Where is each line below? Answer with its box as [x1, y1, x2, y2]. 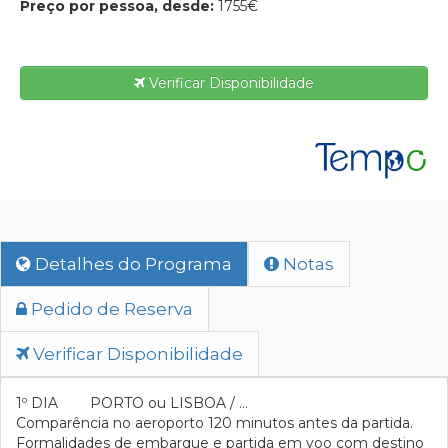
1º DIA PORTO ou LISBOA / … [16, 394, 248, 412]
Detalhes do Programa [31, 254, 232, 274]
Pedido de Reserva [27, 299, 193, 319]
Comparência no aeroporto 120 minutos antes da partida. [16, 414, 413, 432]
